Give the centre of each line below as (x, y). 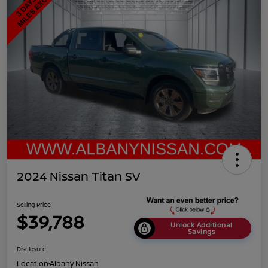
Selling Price (34, 204)
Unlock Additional (202, 225)
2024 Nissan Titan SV (78, 176)
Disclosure (31, 249)
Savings (202, 232)
